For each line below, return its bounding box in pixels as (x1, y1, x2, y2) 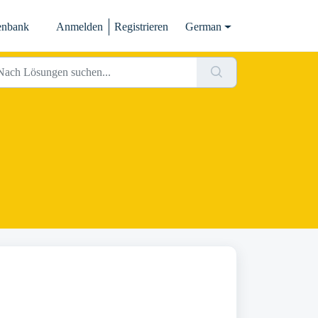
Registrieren (114, 21, 169, 33)
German (185, 21, 222, 33)
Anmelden (56, 21, 104, 33)
